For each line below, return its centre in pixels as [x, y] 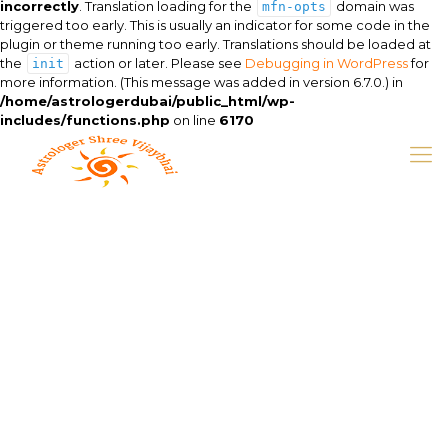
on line [194, 120]
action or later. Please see [158, 63]
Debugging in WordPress [326, 63]
